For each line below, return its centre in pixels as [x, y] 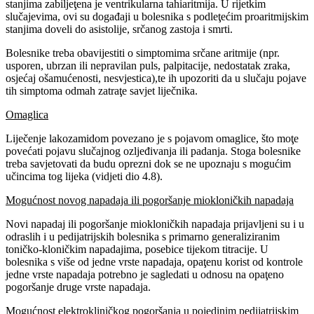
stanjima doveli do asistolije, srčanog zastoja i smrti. [119, 29]
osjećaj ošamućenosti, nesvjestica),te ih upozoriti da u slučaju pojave [156, 78]
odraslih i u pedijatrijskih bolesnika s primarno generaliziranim [143, 237]
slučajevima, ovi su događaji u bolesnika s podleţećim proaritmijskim [157, 17]
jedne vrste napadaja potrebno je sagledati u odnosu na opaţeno [145, 275]
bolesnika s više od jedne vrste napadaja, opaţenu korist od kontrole [154, 262]
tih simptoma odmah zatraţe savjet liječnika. [102, 91]
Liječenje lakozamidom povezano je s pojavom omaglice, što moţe [152, 139]
